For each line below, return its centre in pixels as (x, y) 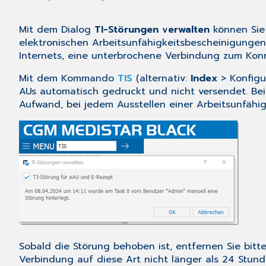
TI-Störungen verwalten (152, 30)
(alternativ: (161, 79)
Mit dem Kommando (68, 79)
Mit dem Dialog (57, 30)
